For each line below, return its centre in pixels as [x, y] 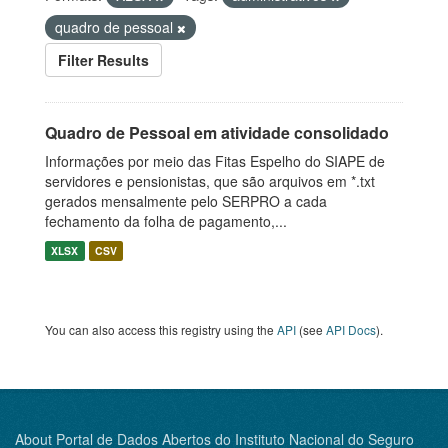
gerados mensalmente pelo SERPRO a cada [186, 201]
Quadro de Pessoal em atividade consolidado [217, 132]
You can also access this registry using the [161, 329]
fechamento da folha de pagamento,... [166, 221]
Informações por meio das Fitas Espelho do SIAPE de [215, 161]
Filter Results [103, 60]
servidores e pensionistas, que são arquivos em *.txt [210, 181]
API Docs [351, 329]
